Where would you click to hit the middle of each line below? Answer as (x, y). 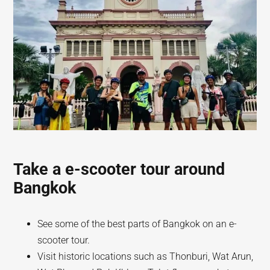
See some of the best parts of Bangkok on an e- (137, 224)
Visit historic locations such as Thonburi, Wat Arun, (146, 256)
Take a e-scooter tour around (119, 169)
